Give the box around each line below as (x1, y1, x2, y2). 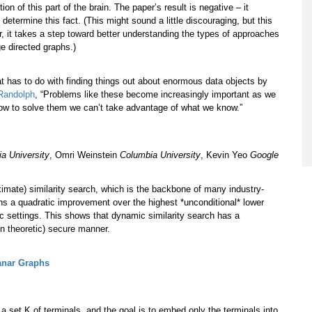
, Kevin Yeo (201, 150, 250, 161)
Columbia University (120, 150, 201, 161)
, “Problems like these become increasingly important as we (35, 89, 276, 100)
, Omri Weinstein (49, 150, 120, 161)
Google (250, 150, 279, 161)
